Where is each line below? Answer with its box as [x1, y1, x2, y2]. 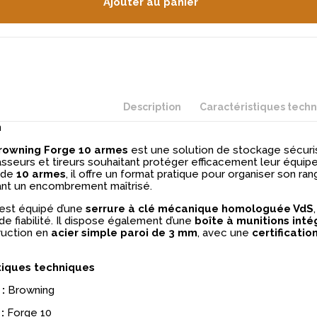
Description [123, 100, 182, 113]
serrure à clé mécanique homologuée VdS [85, 202, 313, 216]
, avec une [197, 226, 252, 240]
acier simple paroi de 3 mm [50, 226, 197, 240]
